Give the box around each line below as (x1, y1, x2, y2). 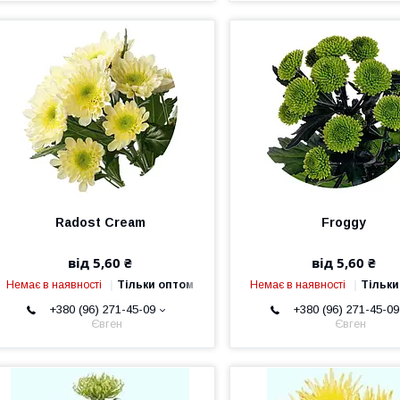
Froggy (321, 215, 367, 229)
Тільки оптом (117, 279, 195, 291)
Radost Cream (54, 215, 146, 229)
